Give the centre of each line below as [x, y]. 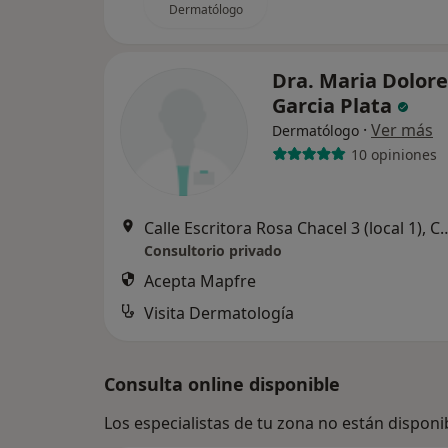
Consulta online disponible [222, 384]
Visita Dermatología [219, 313]
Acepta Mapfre [200, 281]
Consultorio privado [213, 250]
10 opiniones [393, 154]
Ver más [402, 130]
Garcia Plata [334, 105]
